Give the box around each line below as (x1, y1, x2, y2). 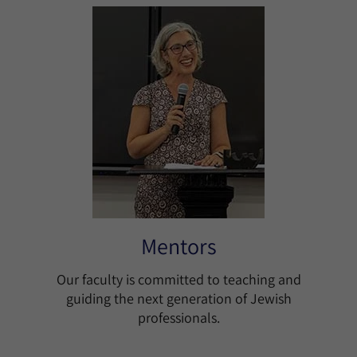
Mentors (140, 231, 217, 261)
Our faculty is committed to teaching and (56, 270, 301, 288)
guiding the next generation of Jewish (65, 289, 292, 308)
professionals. (137, 308, 220, 327)
